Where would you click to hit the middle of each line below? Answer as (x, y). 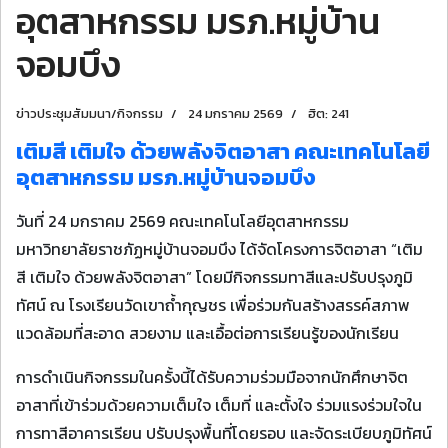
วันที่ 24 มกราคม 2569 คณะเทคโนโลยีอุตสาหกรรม (182, 221)
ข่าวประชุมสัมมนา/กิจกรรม (89, 113)
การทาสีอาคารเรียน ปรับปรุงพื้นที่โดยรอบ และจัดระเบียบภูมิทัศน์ (224, 433)
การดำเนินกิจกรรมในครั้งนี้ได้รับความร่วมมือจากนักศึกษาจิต (212, 377)
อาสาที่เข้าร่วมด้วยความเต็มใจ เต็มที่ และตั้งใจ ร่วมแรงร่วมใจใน (219, 405)
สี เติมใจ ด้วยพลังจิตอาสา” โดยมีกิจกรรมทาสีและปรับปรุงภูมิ (214, 277)
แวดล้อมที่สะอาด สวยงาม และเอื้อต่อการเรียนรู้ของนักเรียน (207, 333)
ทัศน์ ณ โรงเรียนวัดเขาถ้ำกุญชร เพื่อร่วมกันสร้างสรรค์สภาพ (213, 305)
